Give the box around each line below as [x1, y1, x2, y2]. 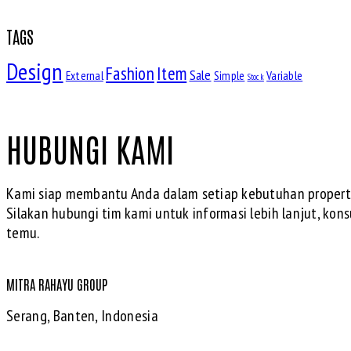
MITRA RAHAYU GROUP [6, 274, 107, 292]
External [65, 68, 103, 84]
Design [6, 56, 63, 87]
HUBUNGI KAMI [6, 127, 174, 170]
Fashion [106, 62, 154, 85]
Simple [213, 68, 245, 84]
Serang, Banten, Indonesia [6, 305, 158, 326]
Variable [266, 68, 303, 84]
